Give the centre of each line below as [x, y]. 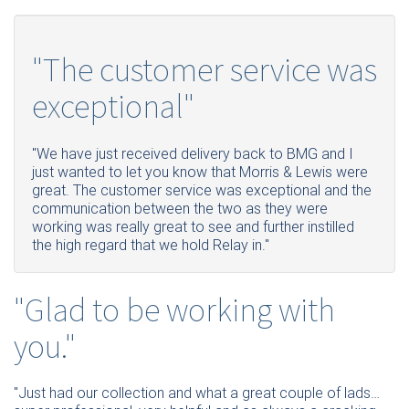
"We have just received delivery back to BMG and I [193, 153]
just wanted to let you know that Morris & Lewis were [200, 172]
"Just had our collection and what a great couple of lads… [197, 393]
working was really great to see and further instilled [193, 226]
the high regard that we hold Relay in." [151, 245]
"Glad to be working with [174, 309]
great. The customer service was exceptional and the [202, 190]
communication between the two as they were [180, 208]
